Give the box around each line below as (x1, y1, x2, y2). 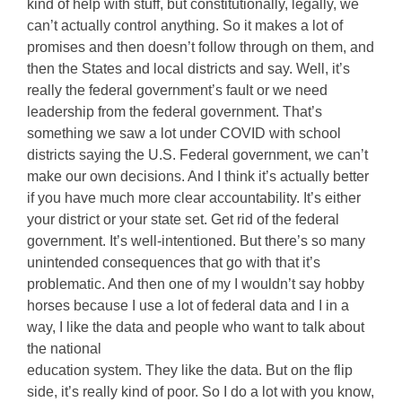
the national (27, 341, 101, 356)
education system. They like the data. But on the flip (27, 363, 353, 378)
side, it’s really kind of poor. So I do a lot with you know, (27, 384, 374, 399)
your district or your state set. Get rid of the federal (27, 212, 339, 227)
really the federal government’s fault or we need (27, 83, 328, 98)
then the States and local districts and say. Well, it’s (27, 61, 350, 76)
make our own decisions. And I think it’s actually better (27, 169, 369, 184)
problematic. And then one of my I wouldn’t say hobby (27, 276, 364, 292)
